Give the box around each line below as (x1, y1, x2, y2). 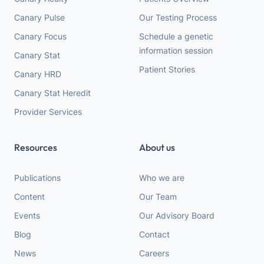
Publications (14, 172, 61, 183)
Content (14, 191, 45, 202)
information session (139, 45, 213, 55)
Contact (139, 229, 170, 239)
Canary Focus (14, 31, 67, 41)
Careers (139, 247, 169, 258)
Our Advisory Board (139, 210, 214, 220)
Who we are (139, 172, 184, 183)
